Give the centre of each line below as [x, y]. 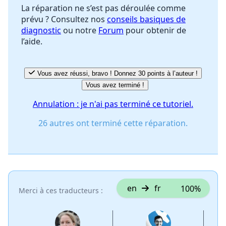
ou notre [80, 31]
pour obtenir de [155, 31]
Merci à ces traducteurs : [61, 191]
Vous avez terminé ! [115, 85]
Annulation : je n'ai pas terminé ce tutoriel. [113, 104]
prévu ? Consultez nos [64, 19]
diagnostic [41, 31]
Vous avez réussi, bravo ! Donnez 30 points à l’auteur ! [117, 74]
